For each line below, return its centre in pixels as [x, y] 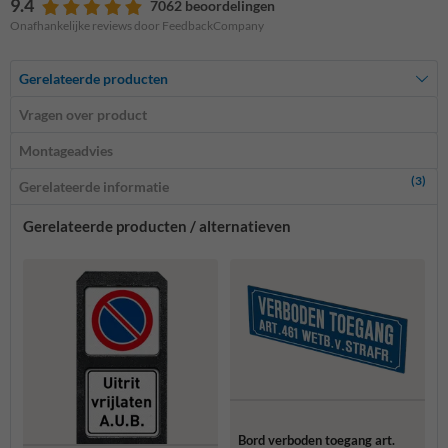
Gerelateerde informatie [94, 187]
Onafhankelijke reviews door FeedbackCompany [137, 26]
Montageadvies [66, 151]
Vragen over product [83, 115]
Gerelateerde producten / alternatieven [157, 226]
